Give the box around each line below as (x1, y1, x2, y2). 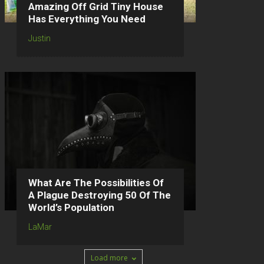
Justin (28, 34, 51, 43)
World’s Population (28, 202, 114, 213)
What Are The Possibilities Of (28, 177, 164, 189)
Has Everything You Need (28, 13, 146, 25)
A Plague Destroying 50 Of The (28, 189, 171, 201)
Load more (90, 253, 128, 263)
